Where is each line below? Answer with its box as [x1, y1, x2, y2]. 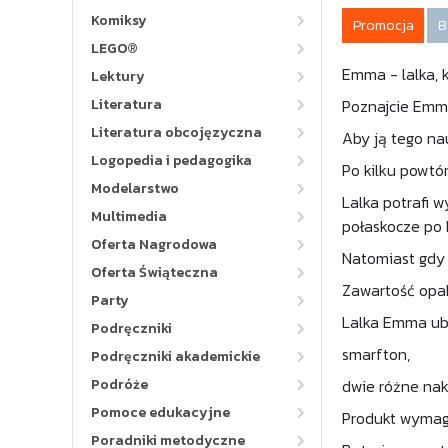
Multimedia [91, 206, 167, 227]
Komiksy [91, 10, 147, 31]
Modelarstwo [91, 178, 179, 199]
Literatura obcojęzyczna [91, 122, 262, 143]
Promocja [352, 14, 414, 36]
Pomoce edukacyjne [91, 402, 230, 423]
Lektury [91, 66, 145, 87]
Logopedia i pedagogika [91, 150, 252, 171]
